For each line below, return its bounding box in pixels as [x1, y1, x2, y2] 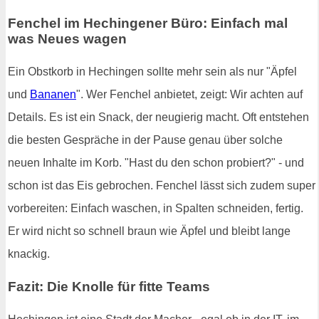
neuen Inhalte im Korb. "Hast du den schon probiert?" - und [8, 157, 304, 169]
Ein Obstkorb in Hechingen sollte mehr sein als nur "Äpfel [8, 66, 297, 78]
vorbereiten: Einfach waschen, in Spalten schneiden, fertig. [8, 202, 303, 215]
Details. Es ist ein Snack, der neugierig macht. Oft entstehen [8, 111, 309, 124]
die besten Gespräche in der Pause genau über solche [8, 134, 283, 147]
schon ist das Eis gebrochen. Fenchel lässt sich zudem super [8, 179, 315, 192]
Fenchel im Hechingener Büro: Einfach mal [8, 16, 288, 31]
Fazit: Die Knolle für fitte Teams [8, 278, 210, 294]
